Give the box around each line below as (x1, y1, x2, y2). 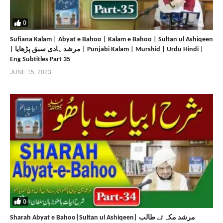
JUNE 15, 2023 (10, 68, 51, 76)
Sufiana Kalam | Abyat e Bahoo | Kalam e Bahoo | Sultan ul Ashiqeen (10, 35, 213, 43)
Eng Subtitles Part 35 (10, 55, 70, 63)
